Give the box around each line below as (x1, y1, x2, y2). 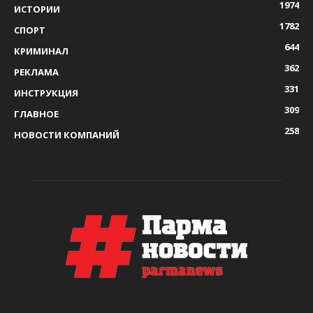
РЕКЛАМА (14, 65, 59, 78)
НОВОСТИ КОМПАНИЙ (14, 128, 119, 141)
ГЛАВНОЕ (14, 107, 59, 120)
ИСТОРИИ (14, 2, 60, 15)
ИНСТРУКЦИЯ (14, 86, 78, 99)
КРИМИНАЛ (14, 44, 68, 57)
